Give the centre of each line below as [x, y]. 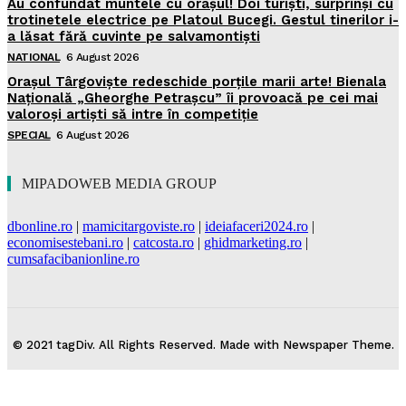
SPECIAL [29, 135]
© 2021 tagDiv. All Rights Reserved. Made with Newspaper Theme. [203, 345]
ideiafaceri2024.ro [256, 226]
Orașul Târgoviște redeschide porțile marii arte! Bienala [197, 82]
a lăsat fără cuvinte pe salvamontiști [134, 36]
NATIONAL [34, 57]
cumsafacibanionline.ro [73, 259]
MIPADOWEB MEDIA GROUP [119, 184]
